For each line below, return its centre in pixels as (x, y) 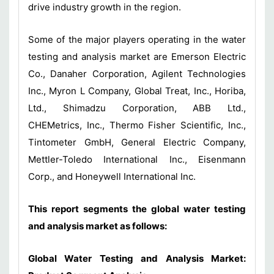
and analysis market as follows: (98, 226)
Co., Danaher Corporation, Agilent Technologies (137, 73)
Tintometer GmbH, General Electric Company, (137, 142)
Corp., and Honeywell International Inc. (113, 176)
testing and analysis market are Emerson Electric (137, 56)
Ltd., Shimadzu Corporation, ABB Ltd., (137, 108)
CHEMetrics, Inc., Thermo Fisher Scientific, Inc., (137, 125)
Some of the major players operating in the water (137, 39)
